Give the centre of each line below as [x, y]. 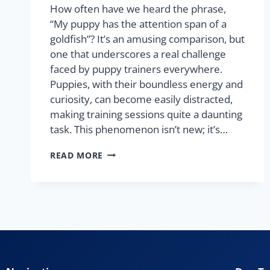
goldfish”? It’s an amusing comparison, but [147, 39]
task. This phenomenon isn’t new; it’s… [139, 129]
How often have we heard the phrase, [138, 8]
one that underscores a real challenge [138, 54]
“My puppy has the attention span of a [138, 24]
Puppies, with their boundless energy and [146, 84]
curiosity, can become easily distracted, [141, 99]
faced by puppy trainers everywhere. [136, 69]
